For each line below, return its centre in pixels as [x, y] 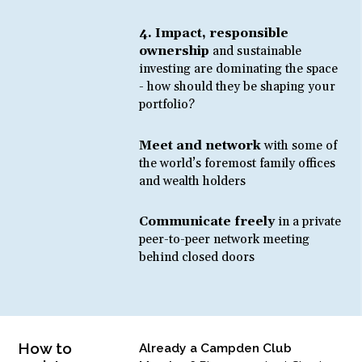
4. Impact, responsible [214, 33]
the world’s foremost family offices [238, 163]
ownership [176, 51]
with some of [301, 145]
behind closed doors [197, 258]
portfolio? [167, 104]
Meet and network [202, 145]
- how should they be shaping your [238, 86]
